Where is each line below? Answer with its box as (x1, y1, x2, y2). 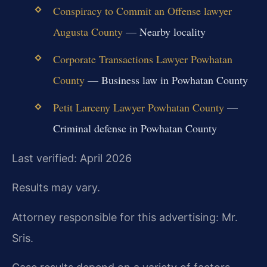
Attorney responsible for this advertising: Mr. (12, 210, 238, 223)
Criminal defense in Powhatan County (52, 121, 217, 136)
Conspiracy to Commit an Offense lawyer (52, 4, 232, 18)
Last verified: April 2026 (12, 151, 132, 164)
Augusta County (52, 24, 123, 39)
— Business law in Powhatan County (84, 73, 248, 88)
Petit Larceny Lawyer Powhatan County (52, 100, 224, 115)
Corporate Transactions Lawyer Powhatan (52, 52, 232, 67)
